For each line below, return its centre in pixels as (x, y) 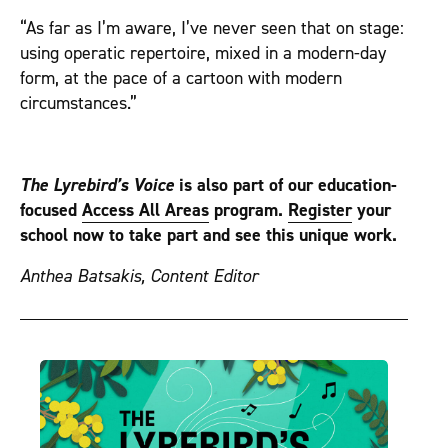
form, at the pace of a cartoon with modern (181, 79)
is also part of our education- (285, 186)
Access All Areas (145, 211)
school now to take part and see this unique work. (208, 236)
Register (320, 211)
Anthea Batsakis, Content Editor (141, 277)
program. (248, 211)
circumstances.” (78, 104)
